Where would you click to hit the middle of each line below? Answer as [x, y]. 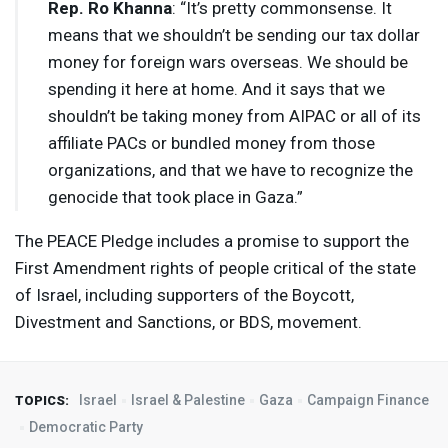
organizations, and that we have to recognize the [230, 170]
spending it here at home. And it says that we [216, 89]
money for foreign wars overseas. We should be [228, 62]
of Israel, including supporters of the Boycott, [184, 295]
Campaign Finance [368, 400]
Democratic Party [86, 427]
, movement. [316, 322]
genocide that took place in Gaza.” [175, 197]
